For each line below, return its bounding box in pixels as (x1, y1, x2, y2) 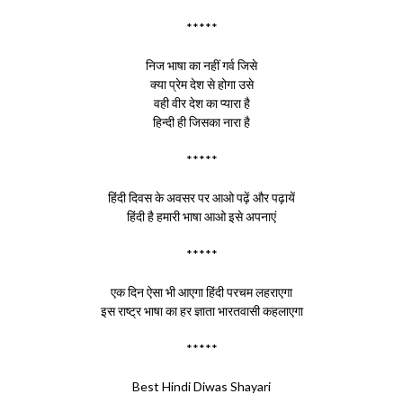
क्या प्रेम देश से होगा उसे (149, 76, 254, 92)
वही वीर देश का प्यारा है (153, 95, 250, 111)
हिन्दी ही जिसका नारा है (153, 114, 250, 130)
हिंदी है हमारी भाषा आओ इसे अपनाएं (127, 209, 276, 224)
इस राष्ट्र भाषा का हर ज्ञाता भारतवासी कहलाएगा (100, 303, 303, 318)
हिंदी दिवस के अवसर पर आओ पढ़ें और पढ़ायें (108, 190, 295, 205)
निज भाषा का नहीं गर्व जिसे (146, 58, 257, 73)
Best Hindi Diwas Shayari (132, 379, 271, 394)
